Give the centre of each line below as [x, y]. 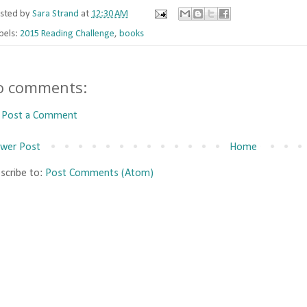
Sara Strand [56, 14]
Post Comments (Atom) [99, 174]
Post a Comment [39, 116]
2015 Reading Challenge [67, 34]
